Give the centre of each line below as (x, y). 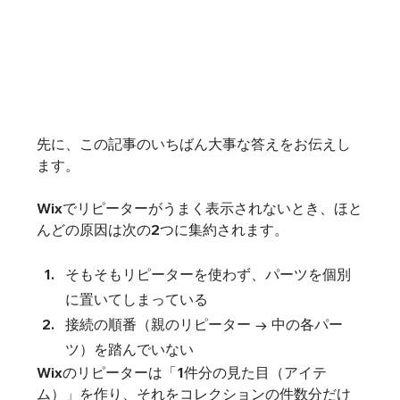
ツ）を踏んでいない (129, 350)
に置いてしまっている (136, 300)
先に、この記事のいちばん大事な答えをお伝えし (193, 144)
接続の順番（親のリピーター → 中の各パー (204, 325)
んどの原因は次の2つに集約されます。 (162, 230)
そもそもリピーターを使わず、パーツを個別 (208, 275)
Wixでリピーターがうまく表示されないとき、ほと (199, 208)
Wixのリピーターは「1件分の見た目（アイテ (181, 373)
